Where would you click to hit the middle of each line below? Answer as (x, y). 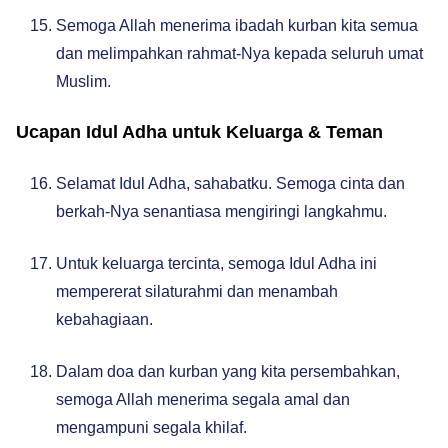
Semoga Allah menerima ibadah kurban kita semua (237, 25)
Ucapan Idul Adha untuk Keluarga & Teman (199, 132)
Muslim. (83, 81)
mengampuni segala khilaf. (151, 427)
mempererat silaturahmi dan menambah (197, 291)
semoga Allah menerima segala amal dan (203, 399)
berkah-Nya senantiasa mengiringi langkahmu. (221, 211)
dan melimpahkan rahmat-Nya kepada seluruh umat (239, 53)
